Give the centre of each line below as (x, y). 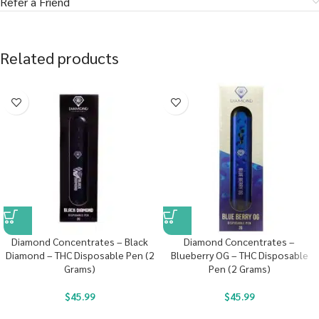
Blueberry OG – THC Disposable (239, 255)
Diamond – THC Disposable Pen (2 (80, 255)
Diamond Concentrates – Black (80, 242)
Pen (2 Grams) (239, 269)
